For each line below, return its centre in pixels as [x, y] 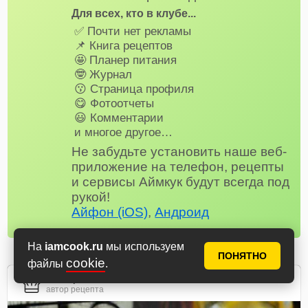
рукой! [91, 197]
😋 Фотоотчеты [114, 103]
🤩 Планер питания [125, 60]
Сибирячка [74, 278]
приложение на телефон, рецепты [178, 166]
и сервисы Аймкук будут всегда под [181, 181]
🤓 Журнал [103, 75]
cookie [86, 263]
